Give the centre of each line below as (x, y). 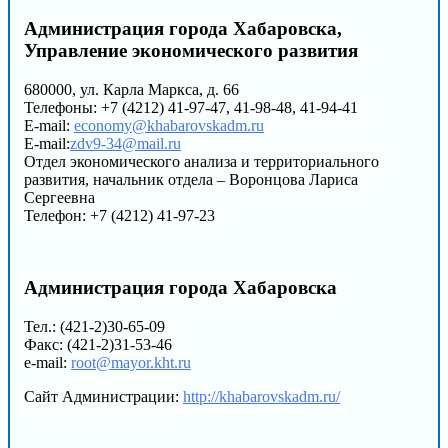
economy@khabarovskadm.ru (169, 125)
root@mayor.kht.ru (131, 362)
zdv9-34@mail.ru (125, 143)
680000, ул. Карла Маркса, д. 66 (131, 89)
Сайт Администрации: (103, 396)
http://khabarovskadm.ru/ (261, 396)
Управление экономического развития (191, 50)
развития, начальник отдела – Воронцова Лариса (191, 179)
